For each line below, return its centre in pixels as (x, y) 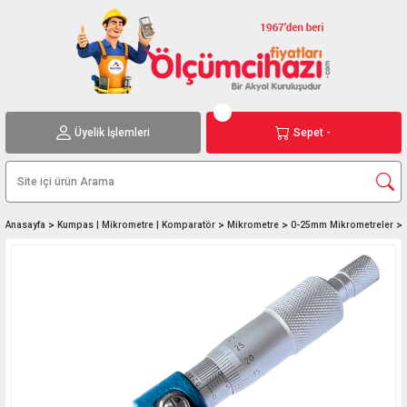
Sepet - (312, 132)
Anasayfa (25, 225)
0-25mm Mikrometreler (342, 225)
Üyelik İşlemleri (112, 132)
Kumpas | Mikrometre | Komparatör (136, 225)
